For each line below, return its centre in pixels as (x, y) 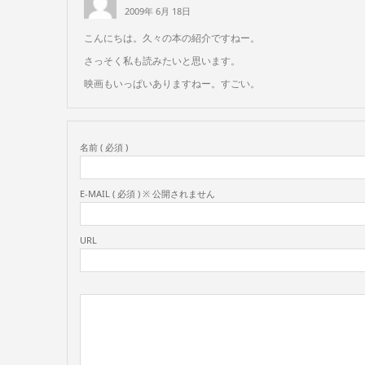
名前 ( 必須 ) (104, 147)
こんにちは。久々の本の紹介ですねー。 (172, 37)
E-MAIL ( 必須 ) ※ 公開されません (147, 193)
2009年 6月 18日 (158, 11)
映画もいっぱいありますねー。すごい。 (172, 83)
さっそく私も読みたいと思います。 (162, 60)
